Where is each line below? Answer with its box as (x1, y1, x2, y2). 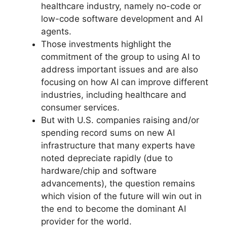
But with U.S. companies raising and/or (41, 115, 199, 125)
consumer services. (41, 102, 120, 112)
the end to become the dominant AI (41, 203, 186, 214)
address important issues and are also (41, 64, 198, 74)
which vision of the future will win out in (41, 191, 202, 201)
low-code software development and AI (41, 13, 203, 24)
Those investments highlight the (41, 39, 171, 49)
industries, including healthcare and (41, 89, 186, 100)
